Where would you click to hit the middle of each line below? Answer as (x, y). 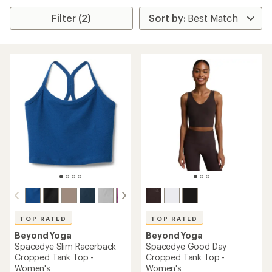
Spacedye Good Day (186, 246)
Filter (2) (72, 18)
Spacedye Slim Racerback (66, 246)
